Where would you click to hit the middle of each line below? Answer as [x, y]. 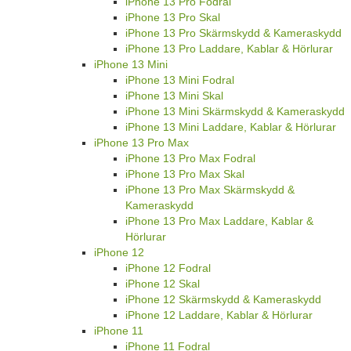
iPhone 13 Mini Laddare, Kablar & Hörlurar [231, 127]
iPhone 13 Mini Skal [174, 96]
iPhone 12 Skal [163, 284]
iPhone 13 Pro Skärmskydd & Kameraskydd [233, 33]
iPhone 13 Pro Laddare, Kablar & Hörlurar [229, 49]
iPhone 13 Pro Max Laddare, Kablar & [219, 221]
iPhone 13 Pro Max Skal [185, 174]
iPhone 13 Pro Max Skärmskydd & [210, 190]
